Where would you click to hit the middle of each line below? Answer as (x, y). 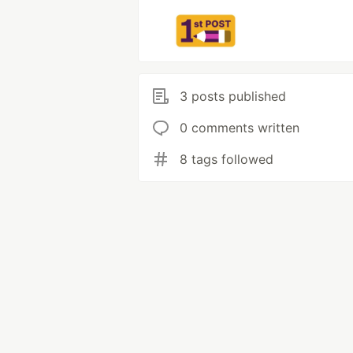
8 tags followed (227, 159)
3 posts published (233, 96)
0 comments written (240, 127)
